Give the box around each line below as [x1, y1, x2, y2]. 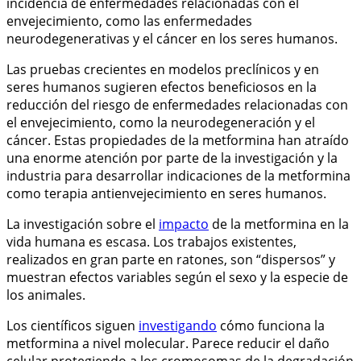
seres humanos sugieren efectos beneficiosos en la [6, 77, 317, 96]
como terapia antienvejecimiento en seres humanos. [6, 184, 326, 202]
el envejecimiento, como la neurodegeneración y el [6, 113, 315, 131]
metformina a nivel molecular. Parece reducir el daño [6, 334, 330, 352]
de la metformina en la [209, 214, 349, 233]
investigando [139, 316, 217, 334]
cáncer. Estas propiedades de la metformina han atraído [6, 131, 349, 149]
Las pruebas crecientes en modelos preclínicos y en [6, 60, 319, 78]
